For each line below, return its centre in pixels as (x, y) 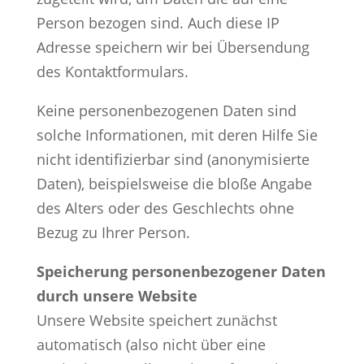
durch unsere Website (117, 295)
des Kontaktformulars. (112, 71)
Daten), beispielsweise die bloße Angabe (174, 183)
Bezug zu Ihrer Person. (113, 232)
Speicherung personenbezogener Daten (181, 271)
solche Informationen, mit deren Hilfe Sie (177, 134)
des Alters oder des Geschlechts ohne (165, 208)
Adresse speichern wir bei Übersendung (173, 47)
